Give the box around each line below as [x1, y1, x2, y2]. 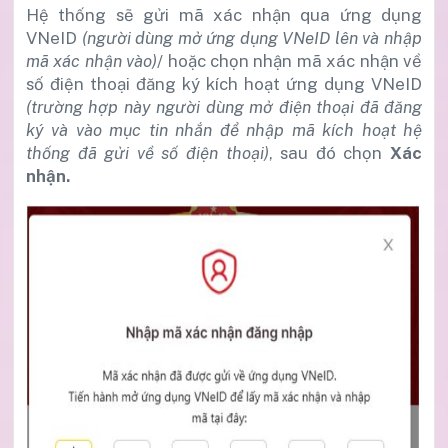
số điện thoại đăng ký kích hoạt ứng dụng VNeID [26, 73, 422, 94]
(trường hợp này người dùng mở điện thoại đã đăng [26, 96, 422, 117]
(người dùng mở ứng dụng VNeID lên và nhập [81, 27, 423, 48]
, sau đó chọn [268, 142, 391, 163]
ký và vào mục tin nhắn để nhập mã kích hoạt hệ [26, 119, 422, 140]
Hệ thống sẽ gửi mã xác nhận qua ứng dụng [26, 4, 422, 25]
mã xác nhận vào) [26, 50, 158, 71]
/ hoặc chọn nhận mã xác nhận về [157, 50, 423, 71]
